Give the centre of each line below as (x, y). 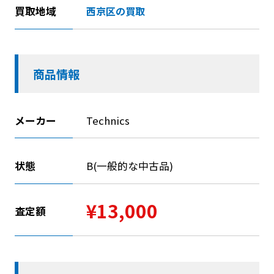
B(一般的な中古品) (129, 166)
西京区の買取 (115, 11)
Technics (108, 120)
